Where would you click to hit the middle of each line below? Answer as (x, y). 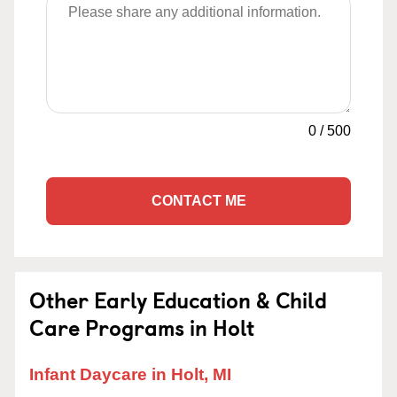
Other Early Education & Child (178, 300)
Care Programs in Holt (142, 327)
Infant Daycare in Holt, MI (130, 374)
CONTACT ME (198, 201)
